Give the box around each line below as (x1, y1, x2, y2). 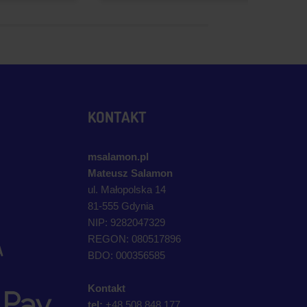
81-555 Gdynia (88, 200, 153, 212)
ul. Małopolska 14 (88, 184, 166, 195)
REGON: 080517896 (88, 233, 181, 245)
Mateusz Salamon (88, 167, 173, 179)
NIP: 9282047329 (88, 217, 165, 228)
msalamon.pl (88, 151, 149, 162)
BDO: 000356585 (88, 249, 165, 261)
